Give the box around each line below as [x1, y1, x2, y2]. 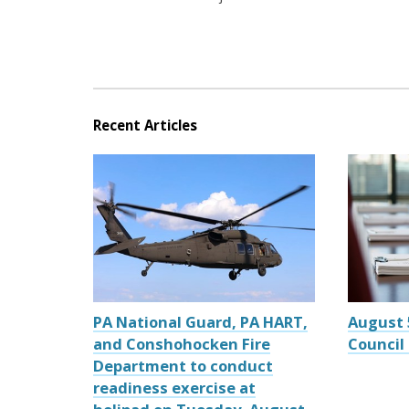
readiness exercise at [93, 377, 256, 399]
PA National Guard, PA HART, [93, 311, 308, 333]
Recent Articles [93, 115, 197, 134]
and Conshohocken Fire [93, 333, 270, 355]
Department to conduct [93, 355, 273, 377]
